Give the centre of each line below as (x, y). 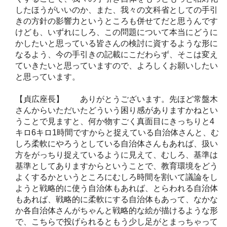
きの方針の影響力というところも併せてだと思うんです (117, 21)
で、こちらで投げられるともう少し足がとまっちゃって (117, 221)
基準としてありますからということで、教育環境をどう (117, 166)
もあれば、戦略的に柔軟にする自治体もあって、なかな (117, 199)
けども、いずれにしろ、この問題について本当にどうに (117, 32)
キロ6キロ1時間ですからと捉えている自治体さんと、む (117, 132)
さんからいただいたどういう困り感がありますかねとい (117, 110)
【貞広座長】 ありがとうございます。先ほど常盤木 (117, 99)
